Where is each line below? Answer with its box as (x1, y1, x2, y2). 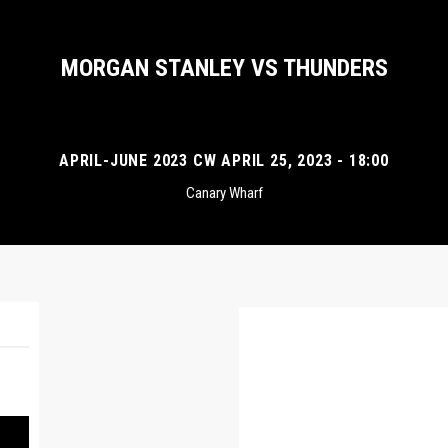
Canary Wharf (185, 184, 263, 202)
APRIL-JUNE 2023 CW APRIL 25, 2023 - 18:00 (59, 151, 389, 170)
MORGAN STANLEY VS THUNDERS (60, 54, 388, 82)
